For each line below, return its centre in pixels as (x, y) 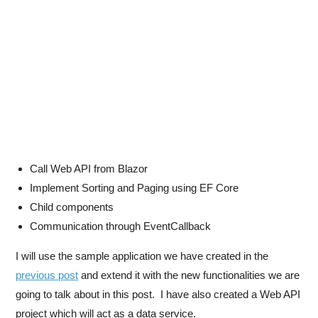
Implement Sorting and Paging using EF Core (135, 188)
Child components (72, 207)
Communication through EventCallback (121, 226)
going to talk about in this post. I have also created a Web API (158, 294)
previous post (47, 275)
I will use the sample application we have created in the (142, 256)
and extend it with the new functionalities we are (189, 275)
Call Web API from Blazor (92, 169)
